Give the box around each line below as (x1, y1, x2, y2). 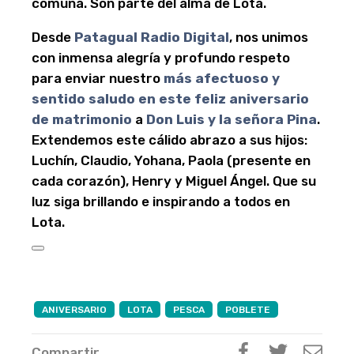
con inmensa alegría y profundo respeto (32, 50, 290, 66)
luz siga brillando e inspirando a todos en (32, 194, 290, 209)
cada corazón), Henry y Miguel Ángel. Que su (32, 173, 316, 189)
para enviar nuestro (32, 70, 164, 86)
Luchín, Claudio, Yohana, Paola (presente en (32, 153, 311, 168)
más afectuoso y (164, 70, 280, 86)
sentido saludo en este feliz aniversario (32, 91, 309, 107)
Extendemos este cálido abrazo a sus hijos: (32, 132, 307, 148)
